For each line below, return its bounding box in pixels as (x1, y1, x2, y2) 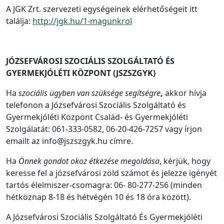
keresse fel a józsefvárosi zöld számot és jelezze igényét (6, 167, 217, 178)
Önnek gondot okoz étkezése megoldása (18, 155, 159, 166)
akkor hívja (163, 87, 206, 98)
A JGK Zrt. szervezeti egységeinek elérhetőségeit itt (6, 3, 197, 14)
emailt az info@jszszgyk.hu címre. (6, 135, 133, 146)
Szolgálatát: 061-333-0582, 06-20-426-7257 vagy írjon (6, 123, 202, 134)
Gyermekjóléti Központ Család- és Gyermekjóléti (6, 111, 188, 122)
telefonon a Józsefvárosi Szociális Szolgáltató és (6, 99, 186, 110)
